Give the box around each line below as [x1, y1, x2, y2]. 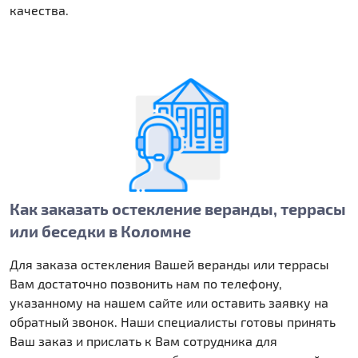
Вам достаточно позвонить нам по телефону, [10, 275, 282, 291]
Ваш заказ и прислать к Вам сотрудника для [10, 332, 277, 348]
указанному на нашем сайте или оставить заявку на [10, 294, 328, 310]
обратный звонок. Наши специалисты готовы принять [10, 313, 336, 329]
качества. [10, 2, 69, 18]
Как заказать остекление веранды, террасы [10, 198, 346, 218]
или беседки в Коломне [10, 221, 191, 241]
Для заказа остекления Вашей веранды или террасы [10, 256, 329, 272]
